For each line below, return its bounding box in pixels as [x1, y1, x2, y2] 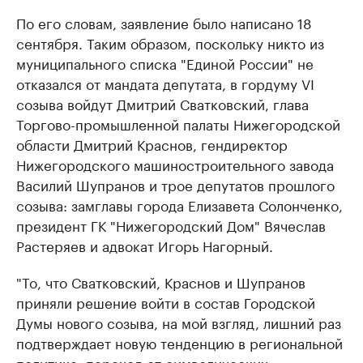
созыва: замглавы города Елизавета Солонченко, [16, 194, 343, 216]
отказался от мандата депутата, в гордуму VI [16, 72, 314, 94]
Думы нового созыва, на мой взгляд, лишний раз [16, 311, 341, 333]
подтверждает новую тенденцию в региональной [16, 331, 343, 353]
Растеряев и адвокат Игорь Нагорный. [16, 234, 273, 256]
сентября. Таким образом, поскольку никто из [16, 32, 324, 53]
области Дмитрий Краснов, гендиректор [16, 133, 288, 155]
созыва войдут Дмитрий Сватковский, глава [16, 92, 309, 114]
